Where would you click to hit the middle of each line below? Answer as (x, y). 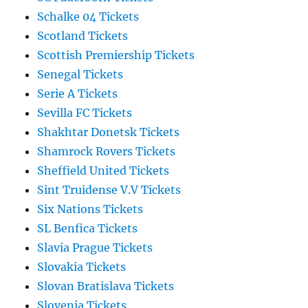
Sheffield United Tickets (103, 171)
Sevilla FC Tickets (85, 113)
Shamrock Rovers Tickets (107, 152)
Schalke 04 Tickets (88, 17)
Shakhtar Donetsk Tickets (109, 132)
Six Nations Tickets (90, 209)
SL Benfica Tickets (88, 229)
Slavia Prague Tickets (95, 248)
